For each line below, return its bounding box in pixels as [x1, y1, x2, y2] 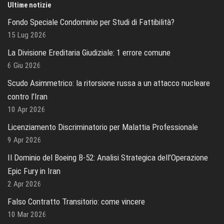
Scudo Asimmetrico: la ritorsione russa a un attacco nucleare [7, 77, 210, 88]
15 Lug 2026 [7, 30, 46, 39]
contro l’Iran [7, 91, 47, 101]
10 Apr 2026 [7, 104, 45, 114]
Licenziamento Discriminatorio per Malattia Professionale [7, 121, 198, 132]
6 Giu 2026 [7, 60, 41, 70]
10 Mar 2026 [7, 209, 46, 219]
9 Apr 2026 [7, 135, 41, 144]
